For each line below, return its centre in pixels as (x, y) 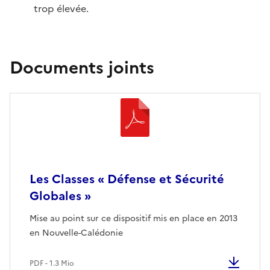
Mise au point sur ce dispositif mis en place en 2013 (133, 219)
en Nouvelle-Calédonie (76, 233)
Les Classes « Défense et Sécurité (127, 179)
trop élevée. (61, 9)
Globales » (60, 196)
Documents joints (82, 68)
